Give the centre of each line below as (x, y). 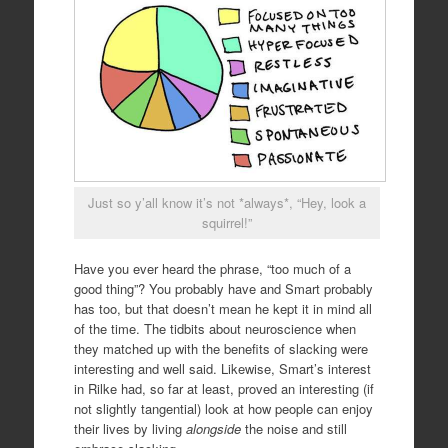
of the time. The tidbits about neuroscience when (214, 328)
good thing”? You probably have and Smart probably (223, 288)
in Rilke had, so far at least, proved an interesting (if (223, 388)
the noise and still (293, 428)
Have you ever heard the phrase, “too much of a (212, 268)
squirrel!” (226, 223)
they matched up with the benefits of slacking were (220, 348)
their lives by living (129, 428)
